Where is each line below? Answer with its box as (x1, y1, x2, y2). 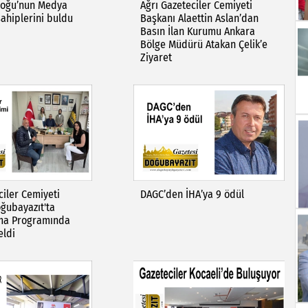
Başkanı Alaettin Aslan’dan (140, 12, 258, 25)
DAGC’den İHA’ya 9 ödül (140, 188, 244, 201)
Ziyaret (140, 51, 172, 64)
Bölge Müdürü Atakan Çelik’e (140, 38, 267, 51)
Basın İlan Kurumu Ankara (140, 25, 255, 38)
